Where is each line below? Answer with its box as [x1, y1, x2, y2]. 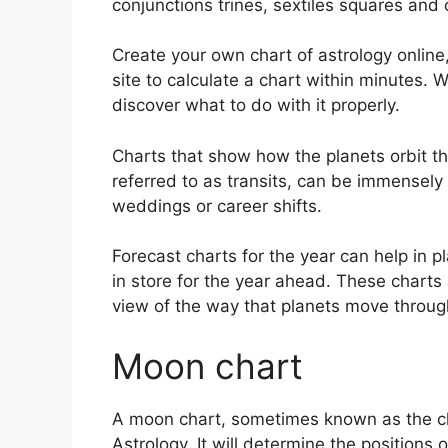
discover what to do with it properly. [112, 95, 400, 116]
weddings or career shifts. [112, 195, 322, 216]
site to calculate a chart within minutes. [112, 70, 428, 91]
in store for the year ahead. [112, 271, 331, 292]
